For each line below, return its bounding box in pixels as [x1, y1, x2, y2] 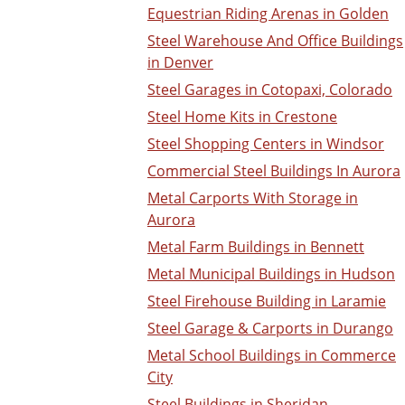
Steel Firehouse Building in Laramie [147, 291, 386, 312]
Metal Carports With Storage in [147, 188, 358, 209]
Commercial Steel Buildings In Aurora [147, 161, 400, 182]
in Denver [147, 52, 213, 73]
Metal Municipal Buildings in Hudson [147, 264, 395, 285]
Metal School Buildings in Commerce [147, 345, 396, 366]
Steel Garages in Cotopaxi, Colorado [147, 80, 392, 100]
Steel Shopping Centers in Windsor [147, 134, 384, 155]
